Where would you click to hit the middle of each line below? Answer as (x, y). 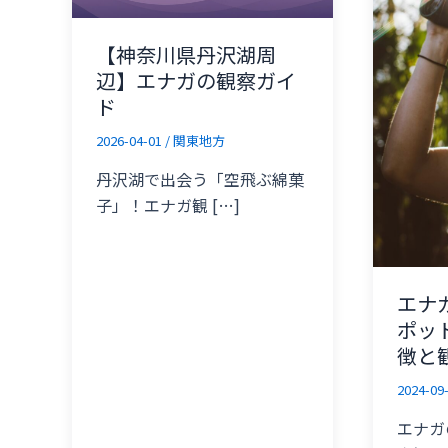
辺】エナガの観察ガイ (196, 81)
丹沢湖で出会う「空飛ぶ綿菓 (200, 179)
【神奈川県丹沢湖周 (186, 55)
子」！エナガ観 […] (168, 205)
